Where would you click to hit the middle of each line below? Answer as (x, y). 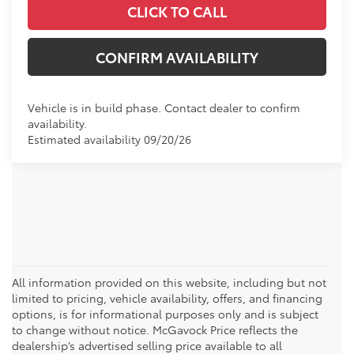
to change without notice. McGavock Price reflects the (155, 330)
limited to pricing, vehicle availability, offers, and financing (167, 298)
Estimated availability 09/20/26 (110, 139)
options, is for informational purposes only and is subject (165, 314)
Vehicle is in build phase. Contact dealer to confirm (164, 108)
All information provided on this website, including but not (169, 282)
